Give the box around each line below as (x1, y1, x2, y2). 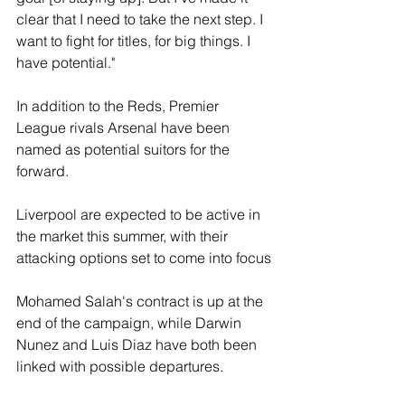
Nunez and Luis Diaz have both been (16, 335, 260, 354)
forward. (16, 162, 69, 181)
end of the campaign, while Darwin (16, 314, 245, 333)
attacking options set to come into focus (16, 249, 271, 268)
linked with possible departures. (16, 357, 223, 376)
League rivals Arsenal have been (16, 118, 233, 137)
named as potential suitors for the (16, 140, 233, 159)
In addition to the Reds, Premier (16, 97, 222, 116)
